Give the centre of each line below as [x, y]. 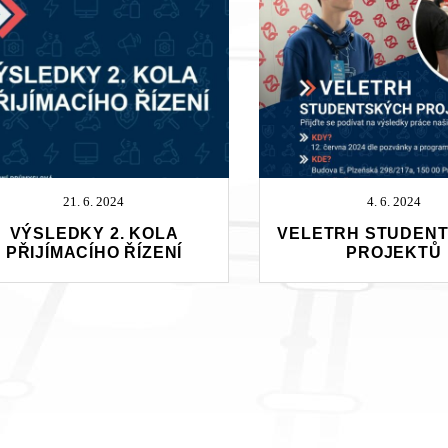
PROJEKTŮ [394, 252]
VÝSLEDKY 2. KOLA [94, 233]
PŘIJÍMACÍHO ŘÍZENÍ [94, 252]
